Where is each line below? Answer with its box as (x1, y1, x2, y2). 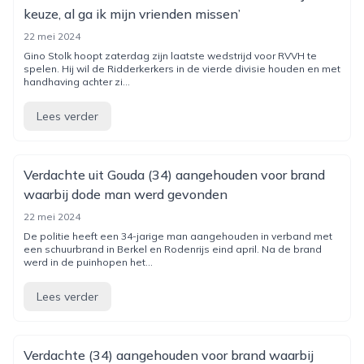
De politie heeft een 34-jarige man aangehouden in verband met (24, 230, 332, 242)
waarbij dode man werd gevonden (24, 186, 227, 202)
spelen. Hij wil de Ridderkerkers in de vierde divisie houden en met (24, 63, 340, 75)
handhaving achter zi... (24, 76, 130, 88)
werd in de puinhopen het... (24, 256, 153, 268)
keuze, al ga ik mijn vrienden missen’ (24, 6, 240, 22)
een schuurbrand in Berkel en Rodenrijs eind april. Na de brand (24, 243, 322, 255)
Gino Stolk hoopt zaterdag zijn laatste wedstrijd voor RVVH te (24, 50, 317, 62)
